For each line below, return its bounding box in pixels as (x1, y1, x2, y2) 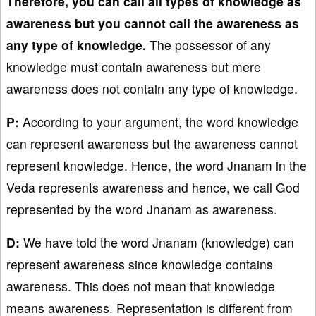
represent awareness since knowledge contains (6, 255, 273, 273)
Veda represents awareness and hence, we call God (6, 178, 300, 196)
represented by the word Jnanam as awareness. (6, 200, 277, 218)
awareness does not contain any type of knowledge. (6, 79, 298, 97)
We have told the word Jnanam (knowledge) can (20, 233, 294, 251)
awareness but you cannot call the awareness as (6, 13, 299, 32)
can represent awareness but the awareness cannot (6, 134, 298, 152)
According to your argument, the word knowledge (19, 112, 298, 130)
